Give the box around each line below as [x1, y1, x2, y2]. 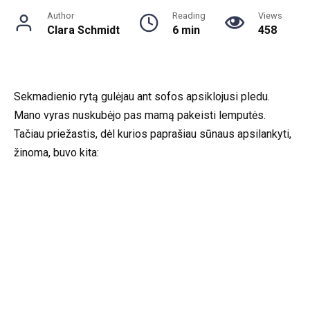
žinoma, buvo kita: [14, 145, 99, 159]
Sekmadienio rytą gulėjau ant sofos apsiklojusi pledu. [14, 89, 270, 103]
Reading [172, 10, 206, 21]
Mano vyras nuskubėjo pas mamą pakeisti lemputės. [14, 108, 266, 122]
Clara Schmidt [47, 23, 120, 37]
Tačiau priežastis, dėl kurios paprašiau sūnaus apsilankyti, [14, 127, 291, 140]
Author [47, 10, 74, 21]
